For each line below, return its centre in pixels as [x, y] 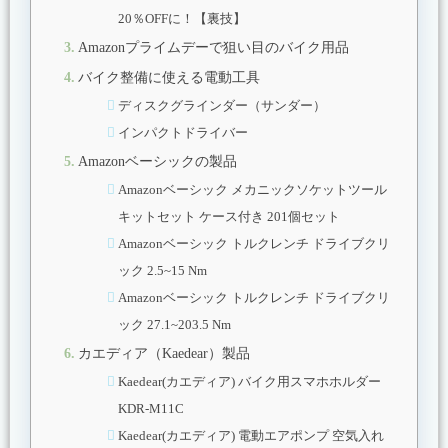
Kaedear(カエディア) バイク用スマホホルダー [249, 381]
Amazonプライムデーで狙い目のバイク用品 [213, 46]
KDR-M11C [150, 408]
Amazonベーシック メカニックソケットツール [252, 189]
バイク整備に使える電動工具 [168, 76]
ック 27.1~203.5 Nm [174, 324]
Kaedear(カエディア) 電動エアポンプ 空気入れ [250, 435]
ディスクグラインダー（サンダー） [221, 105]
